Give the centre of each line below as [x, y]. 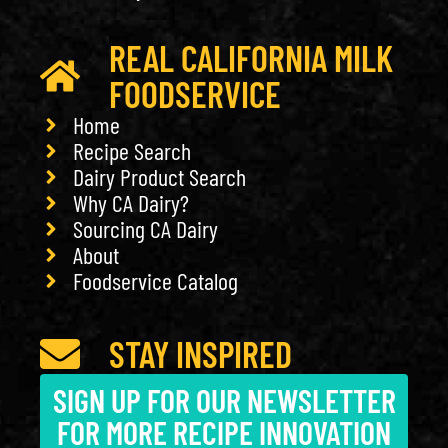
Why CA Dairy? [130, 202]
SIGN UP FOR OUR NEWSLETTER [224, 399]
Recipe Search [131, 150]
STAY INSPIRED [200, 353]
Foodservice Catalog [155, 280]
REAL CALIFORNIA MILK [251, 57]
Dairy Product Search [159, 176]
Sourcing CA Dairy [145, 228]
